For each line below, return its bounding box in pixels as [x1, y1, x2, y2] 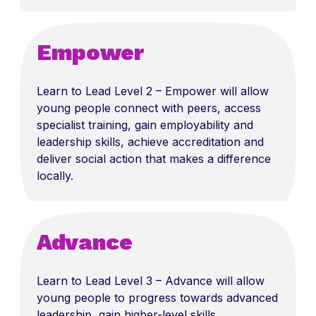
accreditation [172, 135, 241, 150]
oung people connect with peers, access [43, 101, 261, 116]
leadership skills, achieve [37, 135, 172, 150]
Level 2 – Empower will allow [114, 84, 269, 99]
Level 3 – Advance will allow [114, 274, 265, 288]
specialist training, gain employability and [37, 118, 253, 133]
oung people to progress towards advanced [43, 291, 278, 305]
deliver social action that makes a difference [37, 152, 271, 166]
